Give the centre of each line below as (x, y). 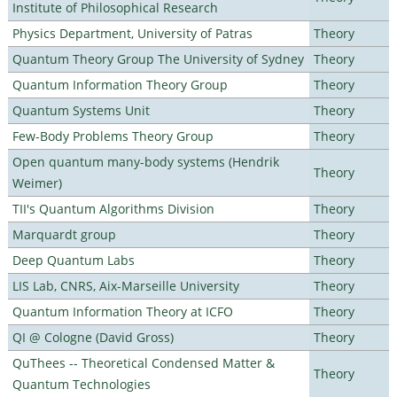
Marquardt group (64, 234)
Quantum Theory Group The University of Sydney (158, 58)
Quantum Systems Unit (81, 110)
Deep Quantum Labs (73, 260)
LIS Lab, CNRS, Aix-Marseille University (125, 285)
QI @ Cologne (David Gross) (93, 337)
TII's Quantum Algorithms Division (113, 208)
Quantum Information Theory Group (120, 84)
